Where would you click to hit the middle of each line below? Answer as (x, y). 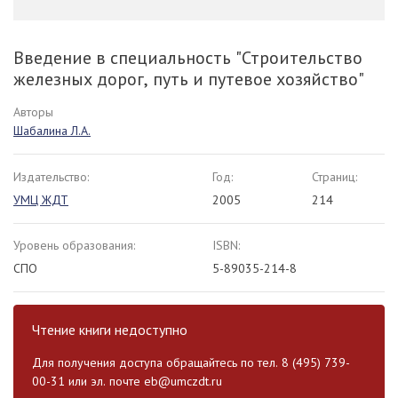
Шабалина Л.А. (52, 131)
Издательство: (51, 177)
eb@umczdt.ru (183, 382)
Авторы (33, 112)
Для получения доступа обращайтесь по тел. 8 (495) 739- (191, 363)
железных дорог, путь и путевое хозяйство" (189, 80)
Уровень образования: (74, 246)
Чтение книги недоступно (110, 330)
